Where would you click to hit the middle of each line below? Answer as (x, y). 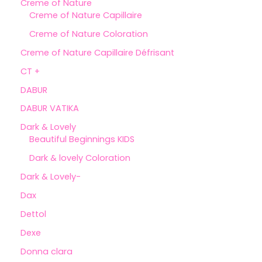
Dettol (33, 214)
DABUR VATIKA (50, 108)
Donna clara (46, 252)
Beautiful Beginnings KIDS (82, 139)
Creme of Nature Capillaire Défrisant (97, 52)
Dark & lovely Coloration (80, 158)
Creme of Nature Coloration (89, 34)
